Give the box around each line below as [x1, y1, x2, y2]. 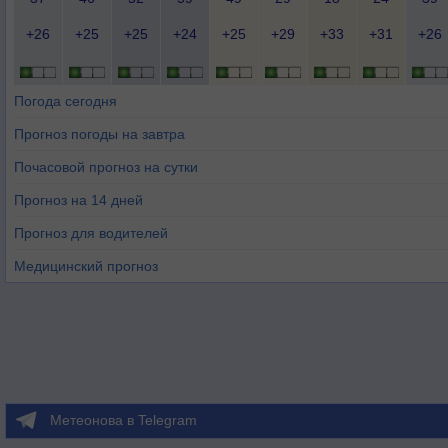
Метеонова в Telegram [50, 412, 197, 428]
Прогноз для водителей [14, 225, 168, 241]
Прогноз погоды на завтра [14, 126, 185, 142]
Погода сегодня [14, 93, 117, 109]
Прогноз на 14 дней [14, 192, 143, 208]
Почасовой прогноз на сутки [14, 159, 198, 175]
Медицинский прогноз [14, 258, 158, 274]
